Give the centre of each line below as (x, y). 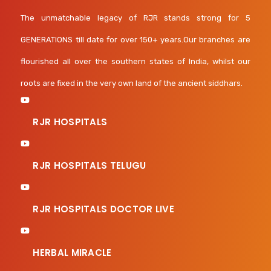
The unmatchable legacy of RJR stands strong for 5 (135, 18)
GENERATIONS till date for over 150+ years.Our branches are (135, 40)
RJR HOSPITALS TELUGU (90, 165)
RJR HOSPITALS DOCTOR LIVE (103, 209)
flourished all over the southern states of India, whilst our (135, 61)
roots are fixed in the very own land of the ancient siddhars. (132, 83)
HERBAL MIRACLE (72, 253)
